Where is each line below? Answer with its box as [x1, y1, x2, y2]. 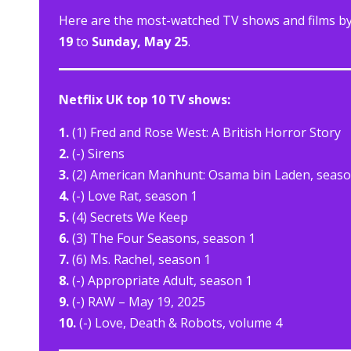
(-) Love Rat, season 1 [69, 187, 197, 205]
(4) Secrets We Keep [69, 208, 188, 226]
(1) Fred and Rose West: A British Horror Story [69, 124, 341, 142]
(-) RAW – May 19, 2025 [69, 293, 205, 311]
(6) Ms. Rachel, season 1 [69, 251, 211, 269]
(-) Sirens [69, 145, 125, 163]
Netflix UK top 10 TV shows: [59, 91, 230, 109]
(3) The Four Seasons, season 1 [69, 230, 255, 248]
